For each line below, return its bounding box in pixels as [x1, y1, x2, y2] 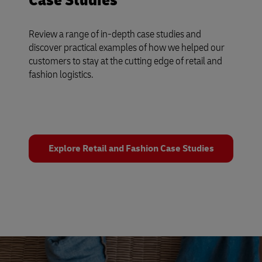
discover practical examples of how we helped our [29, 41, 225, 54]
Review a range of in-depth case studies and [29, 27, 201, 41]
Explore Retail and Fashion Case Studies [48, 143, 214, 154]
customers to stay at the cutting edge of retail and [29, 54, 222, 68]
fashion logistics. [29, 68, 94, 81]
